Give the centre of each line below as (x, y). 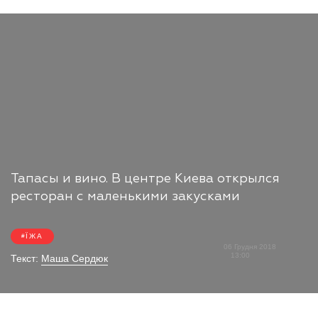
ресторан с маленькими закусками (125, 196)
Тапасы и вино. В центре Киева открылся (145, 179)
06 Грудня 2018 (250, 247)
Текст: (26, 258)
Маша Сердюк (75, 258)
